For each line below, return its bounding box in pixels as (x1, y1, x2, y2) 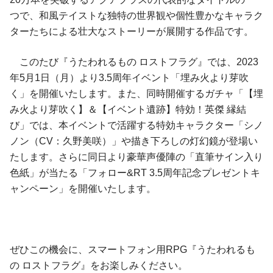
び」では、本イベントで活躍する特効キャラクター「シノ (10, 120, 263, 131)
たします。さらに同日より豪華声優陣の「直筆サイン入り (10, 152, 263, 163)
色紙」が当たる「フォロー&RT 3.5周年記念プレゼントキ (10, 168, 260, 179)
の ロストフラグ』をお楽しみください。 (10, 260, 188, 271)
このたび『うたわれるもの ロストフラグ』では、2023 (10, 57, 258, 68)
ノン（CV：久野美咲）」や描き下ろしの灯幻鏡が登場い (10, 136, 258, 147)
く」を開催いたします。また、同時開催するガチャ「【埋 (10, 88, 263, 99)
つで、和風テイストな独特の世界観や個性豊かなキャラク (10, 10, 263, 21)
